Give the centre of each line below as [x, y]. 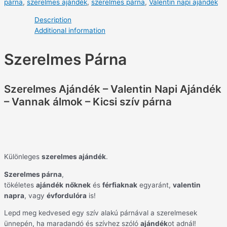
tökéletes [20, 185]
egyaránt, [155, 185]
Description [53, 20]
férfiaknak [120, 185]
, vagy [35, 195]
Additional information [70, 30]
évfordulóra [67, 195]
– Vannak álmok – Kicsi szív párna [88, 101]
